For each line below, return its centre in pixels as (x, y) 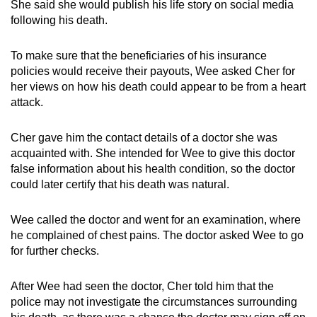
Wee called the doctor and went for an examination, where (156, 219)
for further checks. (55, 250)
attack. (27, 102)
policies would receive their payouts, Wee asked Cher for (153, 71)
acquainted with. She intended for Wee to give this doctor (153, 153)
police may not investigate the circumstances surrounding (154, 301)
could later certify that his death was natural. (120, 184)
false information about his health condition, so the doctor (153, 168)
